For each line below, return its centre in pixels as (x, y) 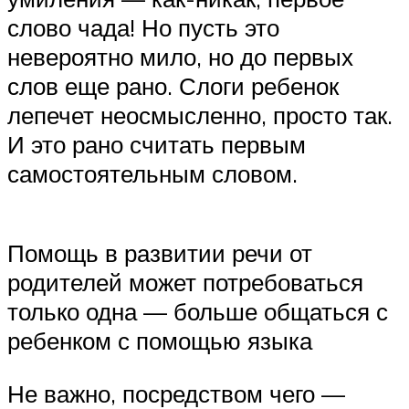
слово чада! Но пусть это (143, 27)
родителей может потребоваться (185, 283)
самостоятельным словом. (152, 173)
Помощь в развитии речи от (160, 253)
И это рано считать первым (157, 144)
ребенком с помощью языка (160, 341)
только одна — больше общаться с (198, 312)
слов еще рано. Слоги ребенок (173, 85)
